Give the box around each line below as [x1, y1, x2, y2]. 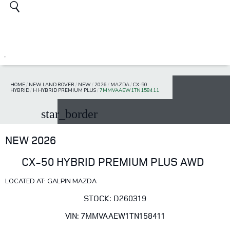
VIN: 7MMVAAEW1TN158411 [65, 210, 165, 221]
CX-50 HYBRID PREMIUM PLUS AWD [22, 154, 204, 170]
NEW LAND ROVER [29, 81, 74, 88]
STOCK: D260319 [84, 193, 146, 204]
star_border [41, 107, 98, 121]
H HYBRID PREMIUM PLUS [33, 87, 96, 94]
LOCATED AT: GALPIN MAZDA [5, 177, 97, 186]
